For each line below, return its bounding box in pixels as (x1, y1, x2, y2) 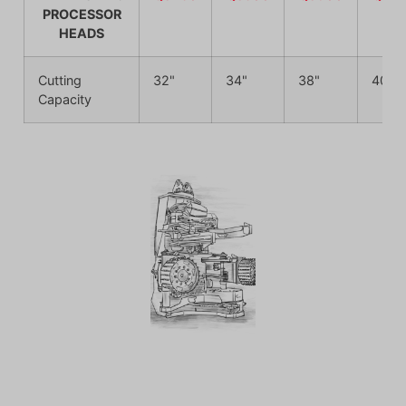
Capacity (38, 92, 92, 108)
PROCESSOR (42, 6, 121, 23)
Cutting (38, 72, 82, 89)
